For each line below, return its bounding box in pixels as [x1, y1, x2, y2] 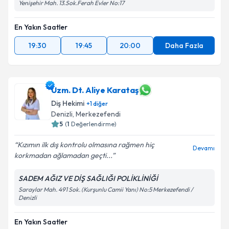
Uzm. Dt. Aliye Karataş [51, 85, 139, 95]
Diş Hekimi [51, 99, 84, 108]
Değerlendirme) [71, 120, 117, 128]
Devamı [193, 144, 215, 152]
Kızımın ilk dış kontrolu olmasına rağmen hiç [17, 140, 154, 149]
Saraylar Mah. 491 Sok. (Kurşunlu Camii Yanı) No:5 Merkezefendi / [18, 186, 193, 193]
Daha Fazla [165, 41, 203, 50]
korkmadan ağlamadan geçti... [14, 151, 112, 160]
